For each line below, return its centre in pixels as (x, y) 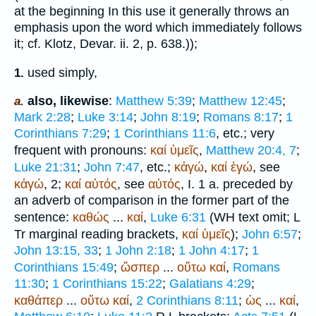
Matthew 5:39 (154, 101)
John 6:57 (270, 235)
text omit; (264, 218)
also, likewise (68, 101)
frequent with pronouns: (82, 151)
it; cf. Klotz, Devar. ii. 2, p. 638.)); (106, 44)
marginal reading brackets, (104, 235)
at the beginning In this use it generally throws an (152, 12)
